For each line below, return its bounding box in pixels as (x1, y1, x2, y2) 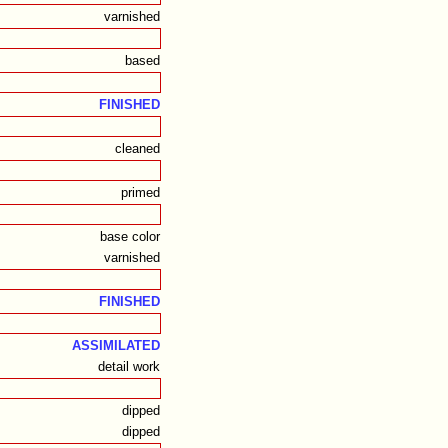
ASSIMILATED (71, 338, 160, 354)
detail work (97, 359, 160, 375)
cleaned (114, 141, 160, 157)
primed (120, 185, 160, 201)
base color (99, 229, 160, 245)
